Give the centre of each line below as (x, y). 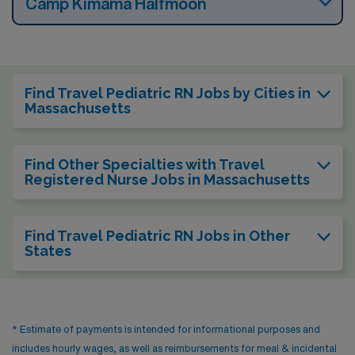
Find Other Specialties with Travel (145, 164)
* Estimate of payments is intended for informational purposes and (166, 329)
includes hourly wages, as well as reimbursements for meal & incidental (174, 348)
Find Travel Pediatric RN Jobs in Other (157, 236)
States (48, 251)
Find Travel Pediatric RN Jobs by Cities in (168, 93)
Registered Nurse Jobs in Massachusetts (167, 179)
